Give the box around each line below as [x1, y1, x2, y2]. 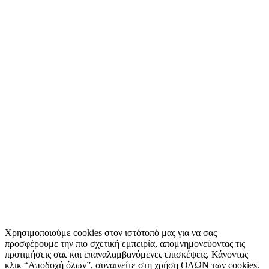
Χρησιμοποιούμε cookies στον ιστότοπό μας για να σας [5, 227, 217, 238]
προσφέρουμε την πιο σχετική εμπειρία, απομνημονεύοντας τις [5, 238, 245, 249]
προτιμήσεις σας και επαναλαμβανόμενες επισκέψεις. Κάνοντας [5, 249, 248, 259]
